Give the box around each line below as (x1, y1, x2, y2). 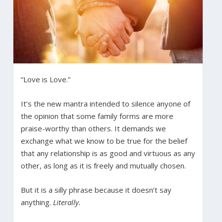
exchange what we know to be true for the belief (20, 135, 187, 146)
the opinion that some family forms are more (20, 111, 173, 121)
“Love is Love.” (20, 74, 70, 84)
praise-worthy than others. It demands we (20, 123, 166, 133)
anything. (20, 197, 53, 207)
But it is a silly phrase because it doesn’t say (20, 184, 171, 195)
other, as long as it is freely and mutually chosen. (20, 160, 186, 170)
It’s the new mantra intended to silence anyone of (20, 98, 190, 109)
